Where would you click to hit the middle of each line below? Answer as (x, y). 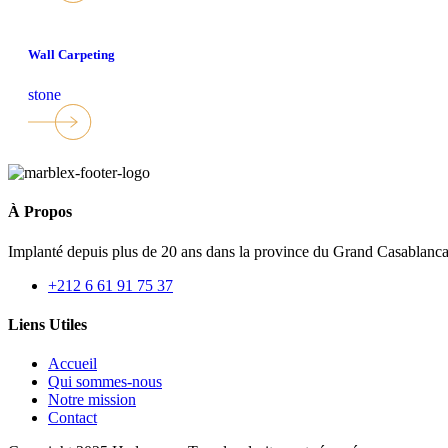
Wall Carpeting (71, 55)
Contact (72, 418)
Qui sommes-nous (105, 382)
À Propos (40, 212)
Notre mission (92, 400)
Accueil (72, 364)
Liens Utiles (47, 324)
